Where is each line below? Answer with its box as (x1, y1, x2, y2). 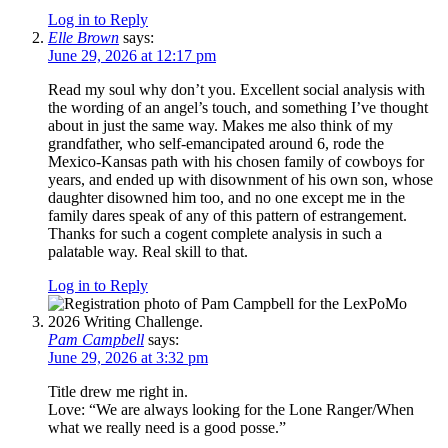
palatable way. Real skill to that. (48, 243, 248, 261)
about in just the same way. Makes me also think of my (48, 117, 393, 135)
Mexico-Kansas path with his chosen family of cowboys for (48, 153, 424, 171)
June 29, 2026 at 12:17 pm (48, 47, 216, 65)
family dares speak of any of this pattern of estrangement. (48, 207, 407, 225)
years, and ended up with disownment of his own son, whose (48, 171, 433, 189)
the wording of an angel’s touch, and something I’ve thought (48, 99, 428, 117)
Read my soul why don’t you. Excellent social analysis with (48, 81, 425, 99)
